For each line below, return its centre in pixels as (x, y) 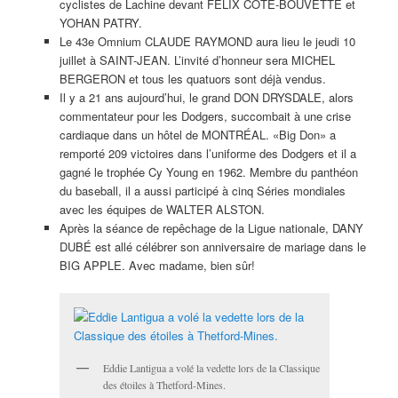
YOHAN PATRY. (100, 22)
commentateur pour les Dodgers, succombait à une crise (205, 115)
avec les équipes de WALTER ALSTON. (162, 209)
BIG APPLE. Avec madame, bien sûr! (157, 265)
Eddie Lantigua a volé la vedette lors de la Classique (211, 368)
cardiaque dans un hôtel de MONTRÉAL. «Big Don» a (197, 134)
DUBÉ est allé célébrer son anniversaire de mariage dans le (212, 246)
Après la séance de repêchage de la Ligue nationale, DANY (211, 227)
